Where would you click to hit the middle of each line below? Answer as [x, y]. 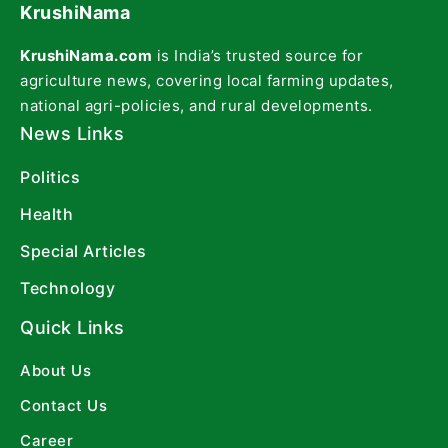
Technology [67, 288]
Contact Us [63, 406]
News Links [72, 134]
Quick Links [72, 328]
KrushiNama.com [86, 56]
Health [46, 214]
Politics [50, 177]
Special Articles [83, 251]
